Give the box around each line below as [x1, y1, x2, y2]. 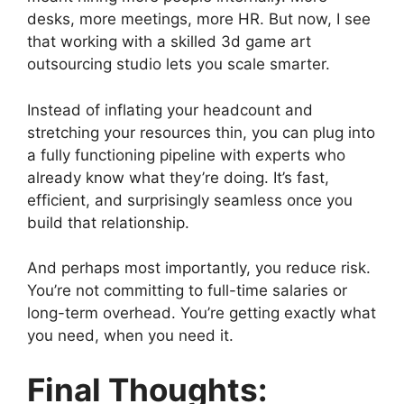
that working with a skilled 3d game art [27, 32, 311, 51]
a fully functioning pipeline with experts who [27, 145, 345, 164]
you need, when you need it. [27, 326, 234, 345]
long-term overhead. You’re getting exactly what [27, 304, 376, 323]
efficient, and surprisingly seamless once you [27, 190, 353, 209]
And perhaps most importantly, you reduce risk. [27, 259, 371, 278]
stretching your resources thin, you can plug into [27, 123, 375, 142]
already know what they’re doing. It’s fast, [27, 168, 329, 187]
